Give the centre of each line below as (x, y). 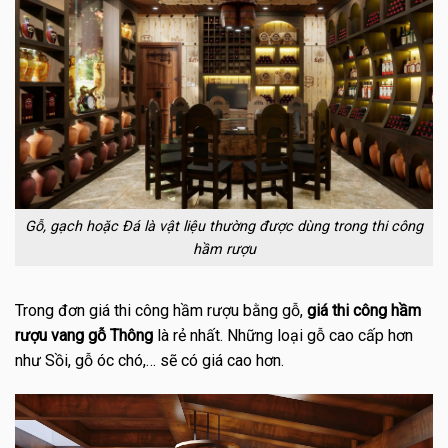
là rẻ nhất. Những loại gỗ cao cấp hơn (283, 336)
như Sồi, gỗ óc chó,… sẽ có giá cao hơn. (149, 361)
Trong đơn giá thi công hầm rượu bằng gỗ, (161, 311)
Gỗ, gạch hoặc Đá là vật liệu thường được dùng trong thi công (224, 226)
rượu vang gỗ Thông (84, 336)
